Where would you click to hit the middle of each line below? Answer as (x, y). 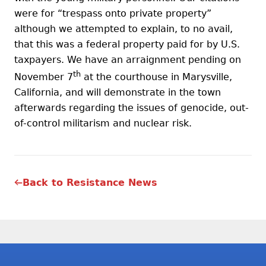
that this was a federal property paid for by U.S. (127, 44)
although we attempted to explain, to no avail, (123, 28)
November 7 (44, 77)
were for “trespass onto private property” (113, 13)
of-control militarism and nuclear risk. (103, 123)
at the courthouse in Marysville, (156, 77)
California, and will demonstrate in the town (118, 93)
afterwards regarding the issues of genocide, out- (132, 108)
